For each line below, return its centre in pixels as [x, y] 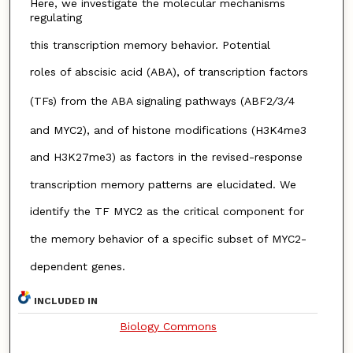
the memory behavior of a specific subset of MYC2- [168, 239]
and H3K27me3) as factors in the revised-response [166, 157]
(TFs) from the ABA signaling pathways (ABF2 [151, 100]
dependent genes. [77, 266]
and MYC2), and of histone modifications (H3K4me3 [168, 130]
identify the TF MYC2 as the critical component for [167, 212]
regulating [56, 17]
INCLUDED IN [66, 301]
